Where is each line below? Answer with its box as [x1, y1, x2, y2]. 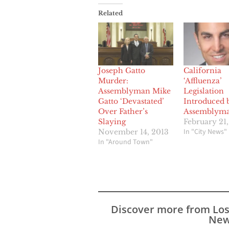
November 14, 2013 [98, 127, 169, 136]
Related [98, 9, 123, 17]
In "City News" [183, 126, 227, 137]
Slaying [98, 117, 126, 126]
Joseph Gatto [98, 65, 145, 75]
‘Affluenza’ [183, 76, 222, 85]
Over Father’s [98, 106, 148, 116]
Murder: [98, 76, 128, 85]
